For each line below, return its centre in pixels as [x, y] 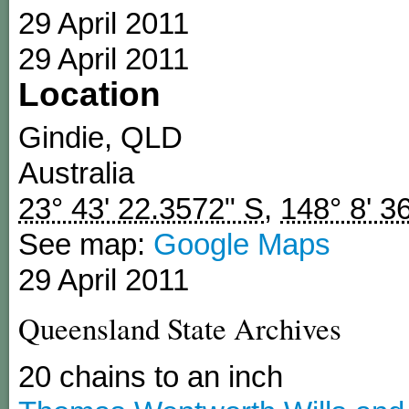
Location [89, 94]
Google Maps [242, 244]
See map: [86, 244]
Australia [76, 173]
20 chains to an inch [151, 376]
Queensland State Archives [180, 327]
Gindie [61, 137]
